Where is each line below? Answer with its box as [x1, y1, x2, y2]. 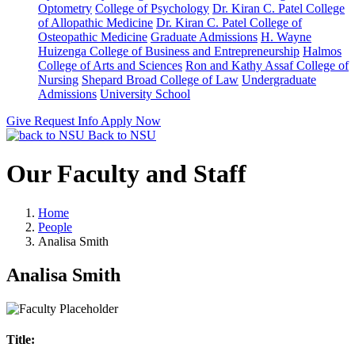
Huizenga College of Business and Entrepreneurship [38, 44, 300, 58]
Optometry [38, 2, 92, 15]
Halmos [303, 44, 342, 58]
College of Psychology [95, 2, 209, 15]
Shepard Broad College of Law [82, 73, 239, 86]
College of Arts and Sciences [38, 59, 182, 72]
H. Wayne [261, 30, 311, 44]
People [38, 219, 72, 234]
